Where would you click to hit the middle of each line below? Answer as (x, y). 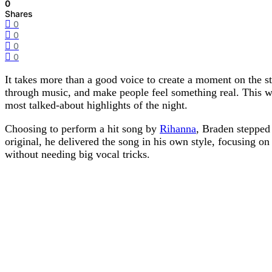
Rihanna (178, 129)
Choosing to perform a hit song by (82, 129)
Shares (19, 14)
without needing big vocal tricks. (77, 155)
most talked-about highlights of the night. (96, 105)
